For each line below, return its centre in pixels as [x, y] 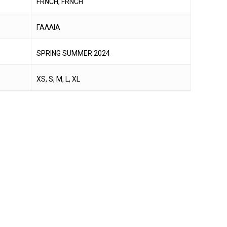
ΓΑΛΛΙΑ [49, 27]
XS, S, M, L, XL [59, 79]
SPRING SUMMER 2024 [73, 53]
